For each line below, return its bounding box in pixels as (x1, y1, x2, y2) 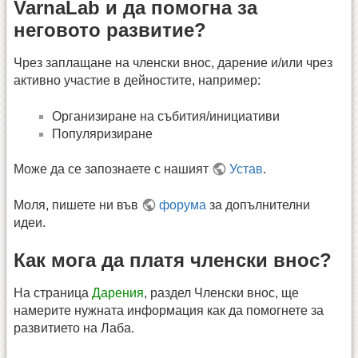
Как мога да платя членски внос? (14, 249, 332, 271)
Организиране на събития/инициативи (52, 109, 280, 123)
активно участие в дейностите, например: (14, 74, 261, 88)
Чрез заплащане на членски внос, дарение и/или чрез (14, 56, 332, 70)
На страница (14, 285, 92, 300)
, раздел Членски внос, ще (144, 285, 299, 300)
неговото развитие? (14, 19, 206, 42)
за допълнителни (206, 197, 311, 212)
